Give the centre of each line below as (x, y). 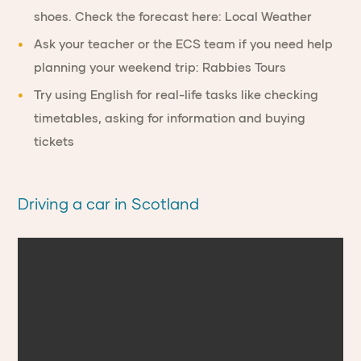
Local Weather (269, 16)
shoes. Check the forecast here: (130, 16)
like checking (278, 94)
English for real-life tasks (164, 94)
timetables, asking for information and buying (170, 118)
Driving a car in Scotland (109, 203)
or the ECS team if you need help (234, 44)
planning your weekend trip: (118, 67)
